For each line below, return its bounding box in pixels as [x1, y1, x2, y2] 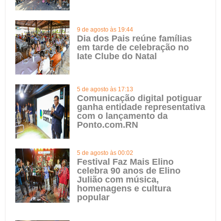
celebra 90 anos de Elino [77, 166, 181, 176]
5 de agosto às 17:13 [77, 86, 133, 93]
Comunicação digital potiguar [77, 93, 202, 103]
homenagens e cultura [77, 184, 171, 193]
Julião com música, [77, 175, 159, 184]
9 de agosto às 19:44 [77, 26, 133, 33]
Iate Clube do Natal [77, 51, 157, 61]
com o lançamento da [77, 111, 168, 121]
